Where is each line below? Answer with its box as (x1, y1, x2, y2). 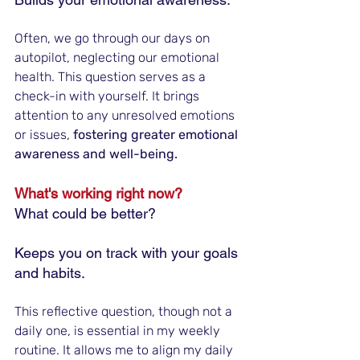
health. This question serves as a (14, 69, 209, 85)
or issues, (14, 127, 73, 143)
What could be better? (14, 205, 156, 223)
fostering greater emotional (73, 127, 241, 143)
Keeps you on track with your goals (14, 244, 242, 262)
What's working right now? (14, 185, 186, 202)
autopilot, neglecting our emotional (14, 50, 223, 66)
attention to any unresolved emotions (14, 108, 238, 124)
